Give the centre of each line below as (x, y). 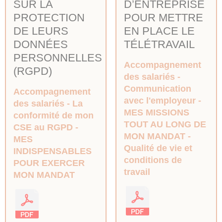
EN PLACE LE (159, 31)
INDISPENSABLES (53, 151)
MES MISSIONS (156, 112)
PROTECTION (49, 17)
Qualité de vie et (158, 148)
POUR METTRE (163, 17)
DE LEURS (41, 31)
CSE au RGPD (43, 127)
